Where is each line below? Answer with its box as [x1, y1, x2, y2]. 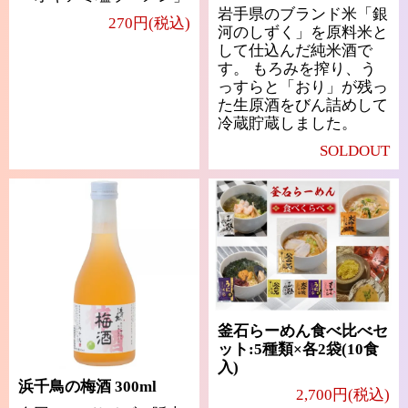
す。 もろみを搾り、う [218, 59, 376, 77]
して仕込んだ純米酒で [218, 41, 372, 59]
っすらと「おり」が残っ [218, 77, 388, 96]
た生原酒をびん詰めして [218, 96, 388, 114]
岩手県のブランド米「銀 [218, 5, 388, 23]
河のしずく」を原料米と [218, 23, 388, 41]
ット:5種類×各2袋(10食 [218, 340, 379, 358]
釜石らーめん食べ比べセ [218, 321, 388, 340]
